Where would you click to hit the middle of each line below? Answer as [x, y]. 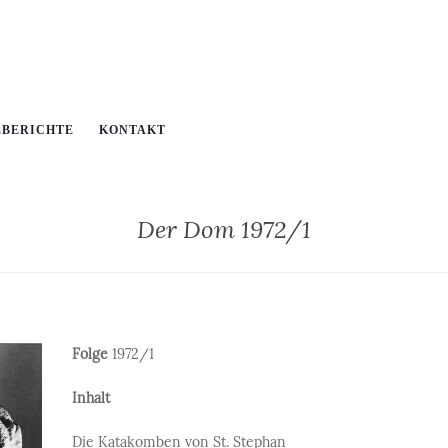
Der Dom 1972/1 [224, 229]
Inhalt [91, 398]
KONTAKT [132, 130]
